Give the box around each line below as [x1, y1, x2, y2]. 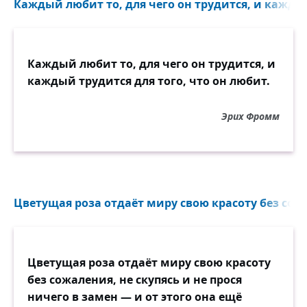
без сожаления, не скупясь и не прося [27, 272, 242, 287]
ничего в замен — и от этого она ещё [27, 289, 242, 304]
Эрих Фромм [221, 110, 280, 123]
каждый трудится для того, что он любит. [27, 73, 270, 88]
